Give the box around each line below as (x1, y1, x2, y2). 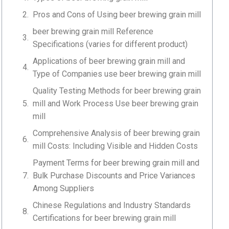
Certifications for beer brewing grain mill (33, 213, 176, 223)
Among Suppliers (33, 183, 95, 193)
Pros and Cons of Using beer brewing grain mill (33, 9, 201, 19)
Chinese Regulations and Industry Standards (33, 200, 191, 210)
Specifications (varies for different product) (33, 39, 188, 49)
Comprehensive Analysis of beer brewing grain (33, 128, 200, 138)
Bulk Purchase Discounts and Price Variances (33, 170, 196, 180)
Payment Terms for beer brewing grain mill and (33, 157, 200, 168)
